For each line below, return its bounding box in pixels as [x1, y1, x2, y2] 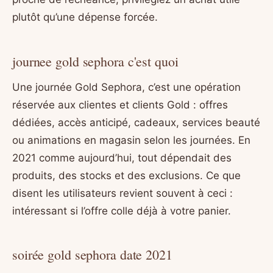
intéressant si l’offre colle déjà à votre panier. [12, 204, 231, 217]
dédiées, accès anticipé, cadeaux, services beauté [12, 116, 260, 129]
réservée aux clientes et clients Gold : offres [12, 98, 228, 111]
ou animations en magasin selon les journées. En [12, 133, 250, 146]
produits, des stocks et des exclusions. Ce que [12, 169, 241, 182]
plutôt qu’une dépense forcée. [12, 11, 158, 24]
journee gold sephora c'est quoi [12, 52, 179, 70]
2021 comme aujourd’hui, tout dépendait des [12, 151, 232, 164]
